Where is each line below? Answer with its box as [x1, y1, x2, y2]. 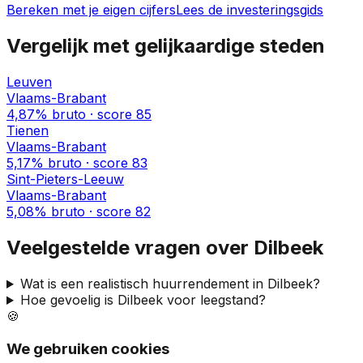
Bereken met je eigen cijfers [6, 2, 176, 19]
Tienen [6, 122, 49, 139]
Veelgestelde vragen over [6, 236, 254, 260]
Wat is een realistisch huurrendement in [19, 275, 267, 293]
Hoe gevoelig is [19, 292, 117, 309]
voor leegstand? [162, 292, 266, 309]
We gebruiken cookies [6, 339, 169, 358]
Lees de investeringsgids [176, 2, 323, 19]
